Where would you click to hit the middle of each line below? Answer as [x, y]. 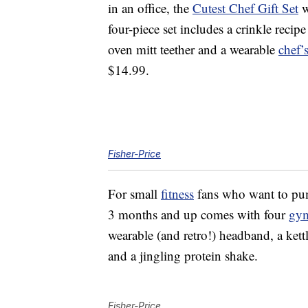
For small [134, 194]
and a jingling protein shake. [183, 256]
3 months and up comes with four [198, 214]
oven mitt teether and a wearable [193, 49]
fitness [177, 194]
